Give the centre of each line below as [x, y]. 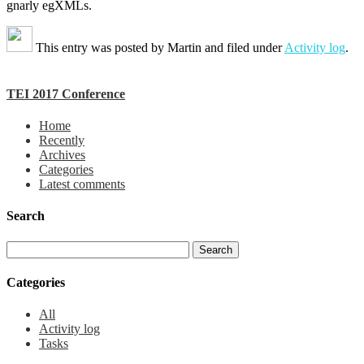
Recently [62, 141]
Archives [62, 155]
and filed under [243, 47]
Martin [184, 47]
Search [26, 216]
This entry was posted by [100, 47]
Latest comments [82, 184]
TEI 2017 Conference [66, 93]
